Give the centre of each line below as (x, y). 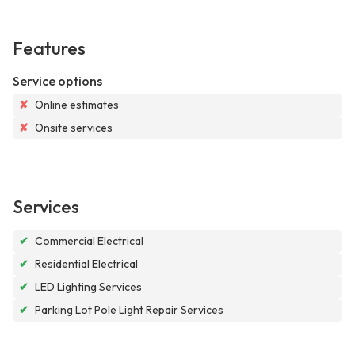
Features (49, 49)
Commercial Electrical (89, 241)
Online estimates (77, 105)
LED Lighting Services (88, 287)
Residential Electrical (86, 264)
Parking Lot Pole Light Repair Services (129, 310)
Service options (57, 81)
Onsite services (74, 128)
